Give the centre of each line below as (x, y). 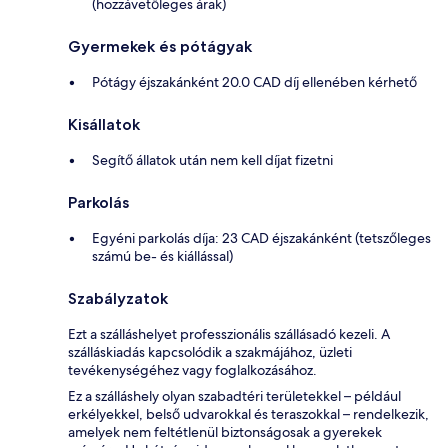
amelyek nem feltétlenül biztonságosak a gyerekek (225, 432)
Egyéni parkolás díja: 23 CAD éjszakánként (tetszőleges (261, 238)
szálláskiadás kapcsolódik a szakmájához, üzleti (210, 352)
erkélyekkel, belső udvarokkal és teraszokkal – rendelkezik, (248, 414)
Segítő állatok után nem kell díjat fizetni (212, 160)
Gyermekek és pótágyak (160, 47)
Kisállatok (104, 125)
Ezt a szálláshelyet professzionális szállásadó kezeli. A (229, 334)
